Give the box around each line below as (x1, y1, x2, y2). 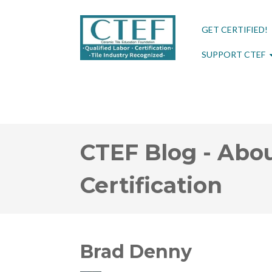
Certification (80, 172, 222, 199)
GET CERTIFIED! (201, 24, 268, 35)
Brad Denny (80, 240, 192, 263)
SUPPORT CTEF (201, 49, 265, 59)
